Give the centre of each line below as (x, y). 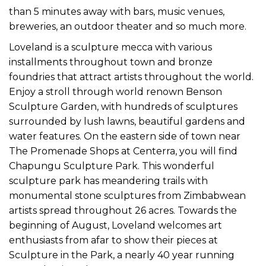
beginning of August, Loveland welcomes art (115, 225)
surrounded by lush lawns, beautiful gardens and (127, 121)
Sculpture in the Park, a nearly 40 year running (122, 255)
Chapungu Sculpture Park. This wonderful (112, 166)
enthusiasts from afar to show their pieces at (113, 240)
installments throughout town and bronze (111, 62)
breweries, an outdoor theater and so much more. (128, 26)
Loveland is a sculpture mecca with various (110, 47)
